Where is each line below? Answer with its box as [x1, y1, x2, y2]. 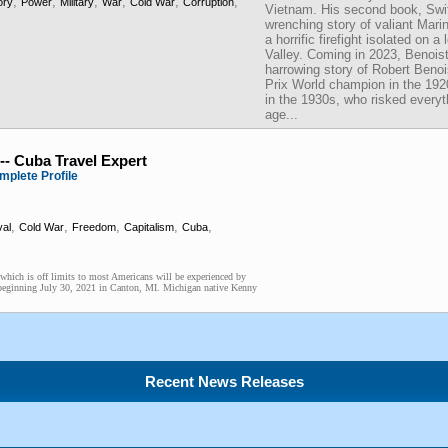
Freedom [72, 221, 116, 233]
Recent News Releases [144, 373, 304, 390]
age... [265, 107, 298, 122]
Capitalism [124, 221, 174, 233]
